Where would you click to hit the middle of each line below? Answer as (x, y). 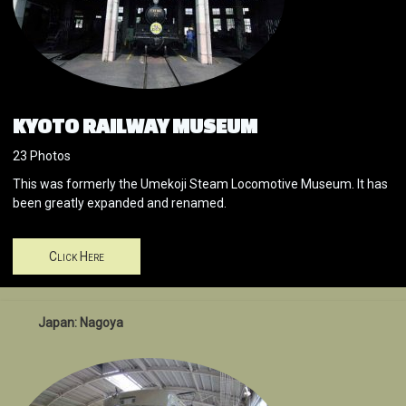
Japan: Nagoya (81, 323)
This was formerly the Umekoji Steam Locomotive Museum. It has (200, 184)
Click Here (77, 257)
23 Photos (42, 156)
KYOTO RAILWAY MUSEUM (135, 126)
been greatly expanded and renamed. (120, 203)
